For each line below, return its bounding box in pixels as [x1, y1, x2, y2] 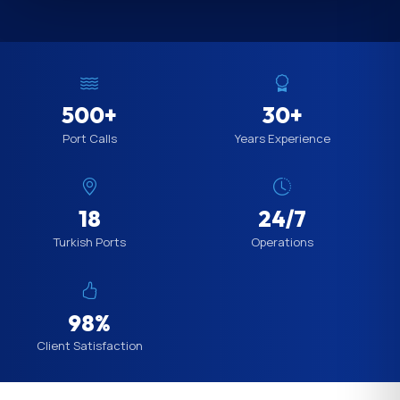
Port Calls [62, 129, 117, 146]
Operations [251, 233, 313, 250]
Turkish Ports [53, 233, 126, 250]
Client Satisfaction [36, 337, 143, 354]
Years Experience [234, 129, 330, 146]
